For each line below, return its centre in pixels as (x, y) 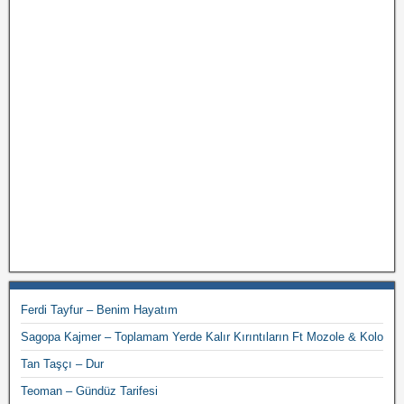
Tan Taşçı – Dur (62, 364)
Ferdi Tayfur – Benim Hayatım (99, 310)
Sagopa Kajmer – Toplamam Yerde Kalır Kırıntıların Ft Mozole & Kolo (202, 337)
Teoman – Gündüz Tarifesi (89, 391)
